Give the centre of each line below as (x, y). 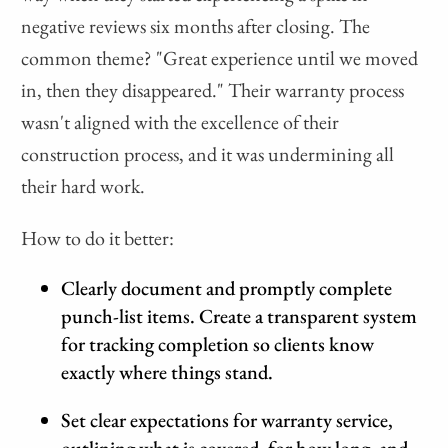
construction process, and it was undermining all (208, 154)
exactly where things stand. (167, 372)
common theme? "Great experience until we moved (220, 58)
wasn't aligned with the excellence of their (180, 122)
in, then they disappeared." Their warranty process (213, 90)
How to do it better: (98, 238)
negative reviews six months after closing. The (196, 26)
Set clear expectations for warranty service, (227, 420)
